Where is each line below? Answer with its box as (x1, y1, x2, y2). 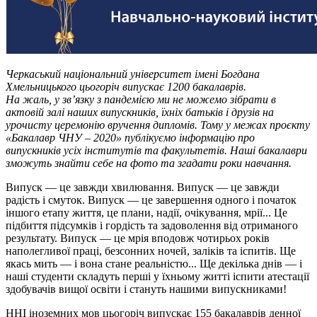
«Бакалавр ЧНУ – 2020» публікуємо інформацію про (6, 131, 255, 144)
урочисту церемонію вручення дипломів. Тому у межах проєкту (6, 118, 310, 131)
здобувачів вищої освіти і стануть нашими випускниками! (6, 282, 287, 295)
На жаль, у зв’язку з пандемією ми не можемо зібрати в (6, 93, 276, 105)
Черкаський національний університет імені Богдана (6, 67, 260, 80)
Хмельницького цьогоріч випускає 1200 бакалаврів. (6, 80, 246, 93)
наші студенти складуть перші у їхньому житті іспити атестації (6, 270, 309, 282)
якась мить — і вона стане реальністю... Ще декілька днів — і (6, 257, 302, 270)
